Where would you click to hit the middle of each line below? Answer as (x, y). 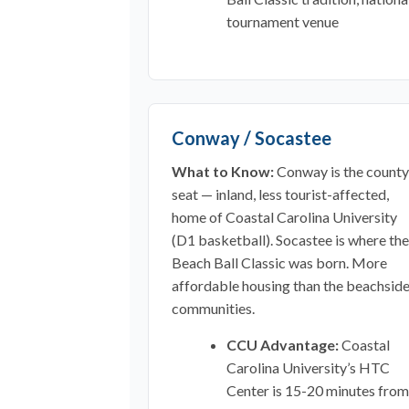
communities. (213, 308)
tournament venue (283, 21)
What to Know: (223, 171)
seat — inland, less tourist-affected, (280, 194)
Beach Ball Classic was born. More (279, 262)
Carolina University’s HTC (308, 367)
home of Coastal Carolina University (284, 217)
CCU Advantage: (283, 345)
